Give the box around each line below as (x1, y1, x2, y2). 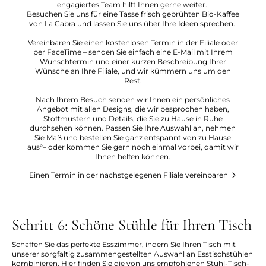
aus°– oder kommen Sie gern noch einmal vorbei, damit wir (27, 142, 239, 152)
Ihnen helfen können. (95, 152, 171, 161)
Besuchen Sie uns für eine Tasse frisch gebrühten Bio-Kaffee (26, 9, 239, 19)
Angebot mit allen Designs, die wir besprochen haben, (36, 104, 229, 114)
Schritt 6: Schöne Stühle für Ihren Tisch (12, 216, 252, 235)
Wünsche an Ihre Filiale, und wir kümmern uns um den (34, 66, 231, 76)
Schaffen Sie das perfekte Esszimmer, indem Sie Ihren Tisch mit (12, 240, 236, 249)
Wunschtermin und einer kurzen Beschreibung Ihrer (39, 57, 226, 66)
